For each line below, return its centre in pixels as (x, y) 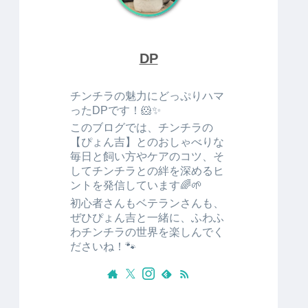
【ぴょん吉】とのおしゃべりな (147, 142)
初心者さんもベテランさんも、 (147, 203)
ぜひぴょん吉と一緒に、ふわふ (147, 218)
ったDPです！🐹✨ (115, 110)
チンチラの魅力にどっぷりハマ (147, 95)
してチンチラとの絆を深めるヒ (147, 171)
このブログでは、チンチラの (142, 128)
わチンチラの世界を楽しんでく (147, 232)
